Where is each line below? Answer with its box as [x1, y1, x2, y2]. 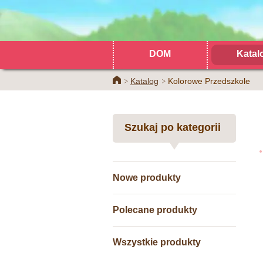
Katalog [130, 76, 159, 86]
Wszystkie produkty [113, 237, 201, 247]
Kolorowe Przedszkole [168, 76, 250, 86]
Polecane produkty [113, 205, 197, 215]
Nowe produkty [113, 173, 181, 183]
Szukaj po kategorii [124, 122, 221, 133]
